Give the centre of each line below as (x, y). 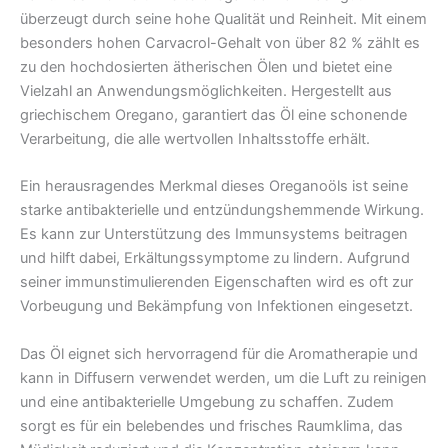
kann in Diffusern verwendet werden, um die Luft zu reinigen (223, 377)
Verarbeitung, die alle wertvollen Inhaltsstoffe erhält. (195, 139)
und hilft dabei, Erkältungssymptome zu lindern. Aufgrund (215, 258)
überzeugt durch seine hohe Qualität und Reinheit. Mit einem (223, 19)
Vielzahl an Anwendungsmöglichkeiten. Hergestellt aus (206, 91)
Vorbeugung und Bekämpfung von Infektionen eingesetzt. (216, 306)
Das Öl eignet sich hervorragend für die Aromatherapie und (219, 353)
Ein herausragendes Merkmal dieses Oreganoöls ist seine (214, 186)
